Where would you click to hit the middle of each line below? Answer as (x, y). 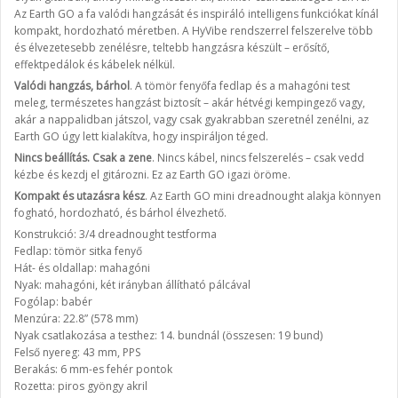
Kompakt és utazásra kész (80, 196)
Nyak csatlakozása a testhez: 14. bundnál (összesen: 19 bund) (168, 335)
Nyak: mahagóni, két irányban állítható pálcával (132, 285)
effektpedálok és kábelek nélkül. (95, 64)
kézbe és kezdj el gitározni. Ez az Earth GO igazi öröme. (152, 175)
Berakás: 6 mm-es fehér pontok (93, 369)
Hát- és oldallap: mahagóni (82, 268)
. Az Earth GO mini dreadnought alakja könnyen (263, 196)
